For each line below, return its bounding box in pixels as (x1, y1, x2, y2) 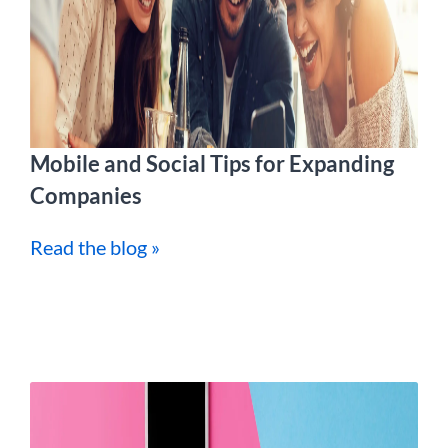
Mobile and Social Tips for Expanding (30, 150, 394, 178)
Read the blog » (30, 235, 160, 260)
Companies (30, 182, 142, 210)
